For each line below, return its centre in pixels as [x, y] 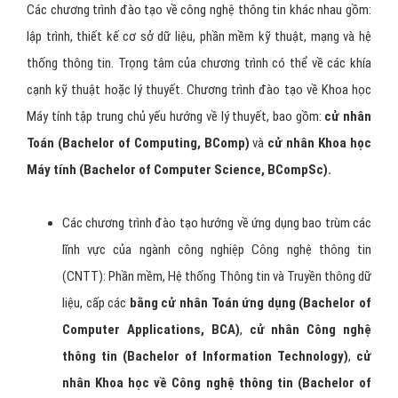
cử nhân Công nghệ [310, 329]
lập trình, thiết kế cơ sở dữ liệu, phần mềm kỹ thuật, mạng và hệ [199, 36]
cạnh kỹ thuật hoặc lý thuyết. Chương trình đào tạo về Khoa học [199, 89]
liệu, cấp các [96, 302]
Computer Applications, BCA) [151, 329]
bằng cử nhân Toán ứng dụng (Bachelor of [251, 302]
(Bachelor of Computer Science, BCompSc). [205, 169]
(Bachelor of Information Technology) [235, 356]
